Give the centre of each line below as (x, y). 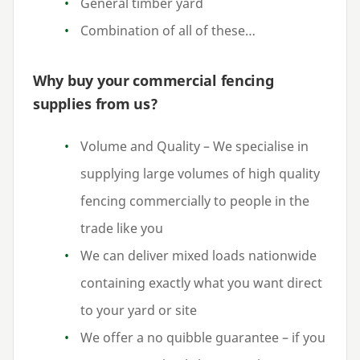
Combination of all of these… (168, 31)
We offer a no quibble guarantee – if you (203, 337)
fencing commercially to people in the (195, 201)
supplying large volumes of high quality (200, 174)
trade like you (122, 228)
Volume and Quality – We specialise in (195, 146)
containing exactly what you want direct (202, 283)
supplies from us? (96, 103)
